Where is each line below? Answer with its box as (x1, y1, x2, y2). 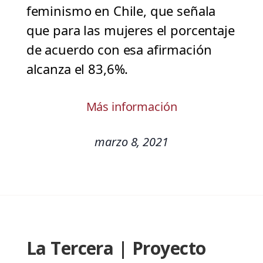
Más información (86, 99, 177, 115)
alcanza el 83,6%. (26, 60, 129, 78)
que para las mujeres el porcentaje (26, 21, 235, 39)
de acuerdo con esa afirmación (26, 41, 212, 59)
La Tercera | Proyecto (26, 236, 206, 261)
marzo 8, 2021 (95, 134, 168, 150)
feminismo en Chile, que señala (26, 2, 216, 20)
